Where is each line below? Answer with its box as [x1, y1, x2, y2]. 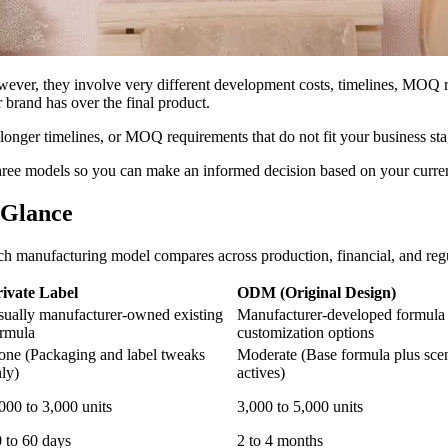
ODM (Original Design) [237, 283, 396, 301]
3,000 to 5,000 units [237, 397, 363, 415]
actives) [237, 363, 285, 381]
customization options [237, 323, 374, 341]
